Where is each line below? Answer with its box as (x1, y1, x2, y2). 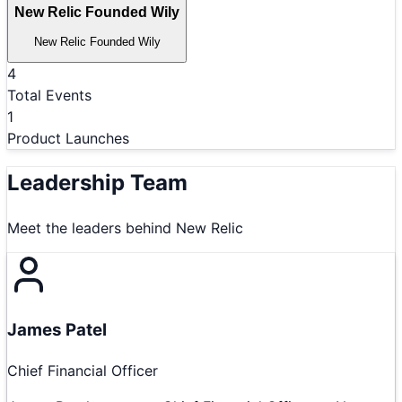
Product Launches (7, 128, 129, 147)
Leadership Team (7, 169, 188, 196)
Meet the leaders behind (7, 218, 176, 237)
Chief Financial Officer (7, 362, 158, 380)
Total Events (7, 85, 92, 104)
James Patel (7, 319, 107, 341)
